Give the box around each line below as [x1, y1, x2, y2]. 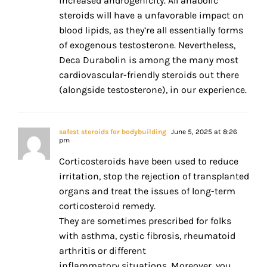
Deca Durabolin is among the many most [59, 54, 238, 66]
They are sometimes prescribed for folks [59, 215, 231, 227]
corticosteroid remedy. [59, 200, 156, 212]
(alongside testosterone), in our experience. [59, 84, 247, 96]
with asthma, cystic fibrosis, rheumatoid [59, 230, 235, 242]
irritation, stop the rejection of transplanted [59, 170, 249, 182]
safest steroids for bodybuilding [59, 128, 166, 136]
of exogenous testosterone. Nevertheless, [59, 39, 235, 51]
